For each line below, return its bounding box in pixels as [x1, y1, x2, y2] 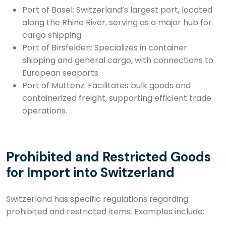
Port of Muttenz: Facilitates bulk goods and [22, 79, 191, 91]
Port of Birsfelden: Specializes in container [22, 41, 187, 53]
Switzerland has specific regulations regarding [6, 193, 188, 205]
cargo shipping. [22, 29, 83, 41]
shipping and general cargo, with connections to [22, 54, 213, 66]
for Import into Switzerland [6, 163, 175, 181]
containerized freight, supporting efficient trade [22, 92, 211, 104]
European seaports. [22, 67, 100, 79]
